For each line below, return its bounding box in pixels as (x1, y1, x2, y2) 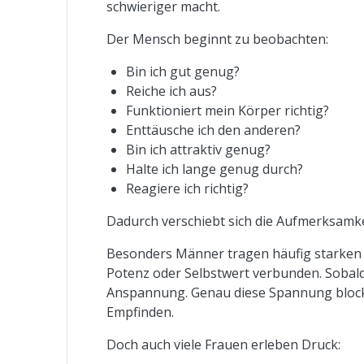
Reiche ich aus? (126, 81, 218, 100)
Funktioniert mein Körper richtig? (126, 101, 330, 119)
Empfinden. (106, 302, 175, 321)
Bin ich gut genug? (126, 62, 240, 80)
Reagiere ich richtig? (126, 179, 249, 197)
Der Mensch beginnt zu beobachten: (106, 29, 329, 48)
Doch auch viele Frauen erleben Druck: (106, 335, 341, 353)
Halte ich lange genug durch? (126, 159, 304, 178)
